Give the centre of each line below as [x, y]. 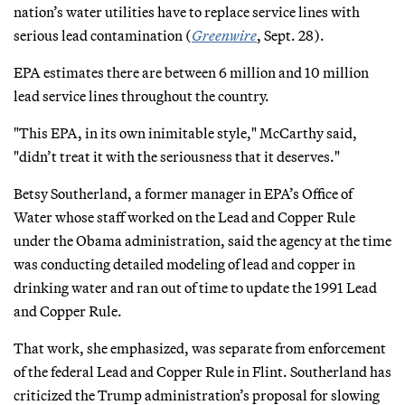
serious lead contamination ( [103, 35]
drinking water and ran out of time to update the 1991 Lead [195, 287]
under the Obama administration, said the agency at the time [202, 240]
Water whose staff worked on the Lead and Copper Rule [184, 217]
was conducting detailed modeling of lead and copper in [184, 264]
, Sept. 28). [291, 35]
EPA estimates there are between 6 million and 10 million [191, 72]
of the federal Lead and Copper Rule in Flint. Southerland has [202, 371]
